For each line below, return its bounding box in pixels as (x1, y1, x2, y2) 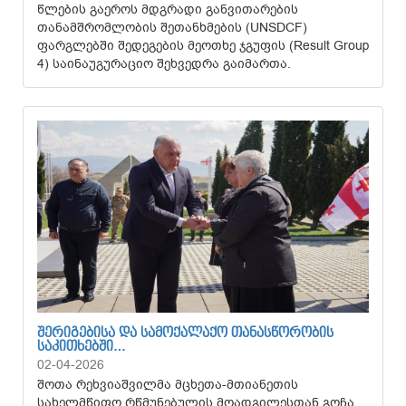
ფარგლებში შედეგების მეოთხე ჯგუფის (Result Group (37, 37, 369, 54)
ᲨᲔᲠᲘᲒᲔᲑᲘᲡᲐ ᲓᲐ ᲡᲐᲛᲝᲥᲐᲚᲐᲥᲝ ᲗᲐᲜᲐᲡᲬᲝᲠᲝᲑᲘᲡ (37, 326, 333, 341)
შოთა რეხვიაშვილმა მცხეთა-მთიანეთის (37, 376, 298, 393)
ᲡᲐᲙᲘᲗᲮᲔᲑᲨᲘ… (37, 340, 126, 354)
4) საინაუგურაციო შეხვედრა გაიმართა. (37, 55, 298, 72)
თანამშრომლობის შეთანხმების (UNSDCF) (37, 19, 307, 36)
